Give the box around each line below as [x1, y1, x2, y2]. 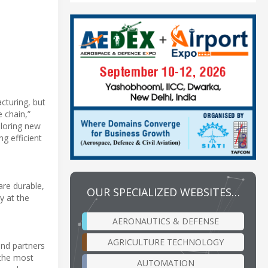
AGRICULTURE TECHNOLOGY [107, 236, 224, 248]
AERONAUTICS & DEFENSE [112, 215, 219, 227]
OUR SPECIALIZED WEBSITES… [86, 184, 240, 199]
